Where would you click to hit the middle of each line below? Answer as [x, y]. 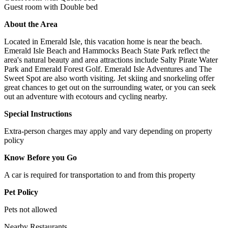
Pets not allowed [31, 209]
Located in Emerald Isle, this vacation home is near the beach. [103, 41]
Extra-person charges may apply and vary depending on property [108, 131]
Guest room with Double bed [51, 7]
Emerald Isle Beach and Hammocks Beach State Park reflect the [107, 50]
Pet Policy [21, 192]
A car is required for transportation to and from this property [100, 175]
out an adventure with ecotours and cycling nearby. [86, 96]
